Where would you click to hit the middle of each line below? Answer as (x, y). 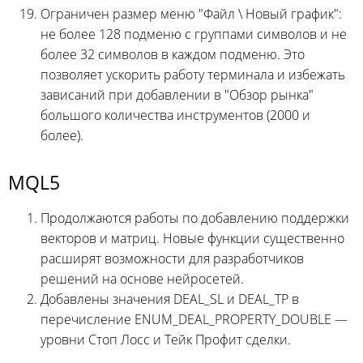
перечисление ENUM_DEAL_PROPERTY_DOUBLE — (194, 319)
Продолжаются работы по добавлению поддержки (195, 218)
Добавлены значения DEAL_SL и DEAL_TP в (170, 299)
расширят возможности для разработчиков (172, 258)
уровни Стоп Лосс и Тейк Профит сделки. (166, 339)
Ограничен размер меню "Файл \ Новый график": (191, 13)
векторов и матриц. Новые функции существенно (192, 238)
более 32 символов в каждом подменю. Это (173, 54)
